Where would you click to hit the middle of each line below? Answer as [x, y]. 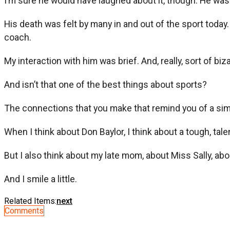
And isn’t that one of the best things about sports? [106, 84]
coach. [18, 37]
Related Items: [30, 201]
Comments [24, 210]
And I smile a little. [41, 179]
